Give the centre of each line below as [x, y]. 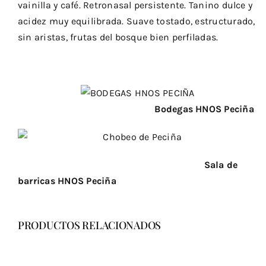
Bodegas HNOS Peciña [137, 109]
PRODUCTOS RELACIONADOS [89, 224]
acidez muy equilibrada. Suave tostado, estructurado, [136, 21]
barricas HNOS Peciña [67, 180]
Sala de [128, 164]
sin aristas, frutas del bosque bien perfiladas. [118, 37]
